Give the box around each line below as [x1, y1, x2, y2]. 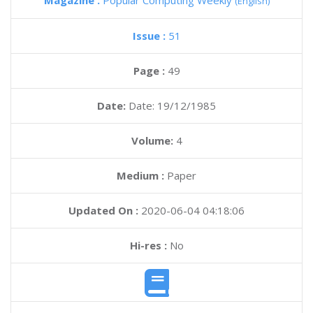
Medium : [117, 168, 164, 182]
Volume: [131, 133, 176, 147]
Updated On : [68, 203, 138, 217]
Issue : [132, 29, 168, 43]
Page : [133, 64, 168, 78]
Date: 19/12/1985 [129, 99, 216, 112]
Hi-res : [129, 238, 167, 252]
